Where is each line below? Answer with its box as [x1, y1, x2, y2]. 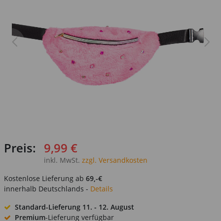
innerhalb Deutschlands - [4, 184, 90, 193]
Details [90, 184, 113, 193]
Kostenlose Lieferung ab [4, 174, 86, 183]
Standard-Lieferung [15, 202, 82, 212]
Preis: [4, 140, 36, 156]
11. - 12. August [82, 202, 134, 212]
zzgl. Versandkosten [80, 155, 147, 165]
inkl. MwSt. [44, 155, 80, 165]
